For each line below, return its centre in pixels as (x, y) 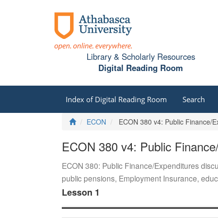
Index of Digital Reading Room (116, 99)
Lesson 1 (81, 192)
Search (193, 99)
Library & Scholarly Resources (141, 57)
